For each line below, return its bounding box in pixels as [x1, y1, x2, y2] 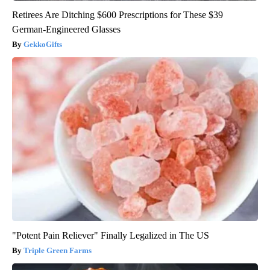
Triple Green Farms [24, 245, 92, 255]
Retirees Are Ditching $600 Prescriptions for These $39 [12, 9, 223, 20]
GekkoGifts [24, 39, 62, 49]
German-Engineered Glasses [12, 24, 121, 34]
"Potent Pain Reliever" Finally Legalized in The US [12, 230, 209, 240]
